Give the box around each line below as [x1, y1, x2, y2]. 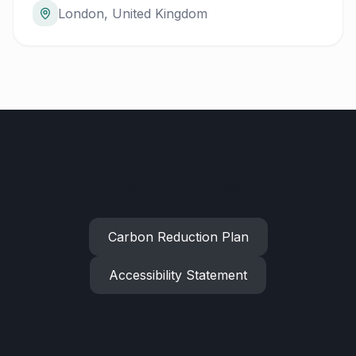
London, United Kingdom [58, 6, 207, 21]
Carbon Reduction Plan [107, 229, 249, 245]
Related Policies [108, 174, 248, 197]
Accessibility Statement [109, 267, 247, 283]
